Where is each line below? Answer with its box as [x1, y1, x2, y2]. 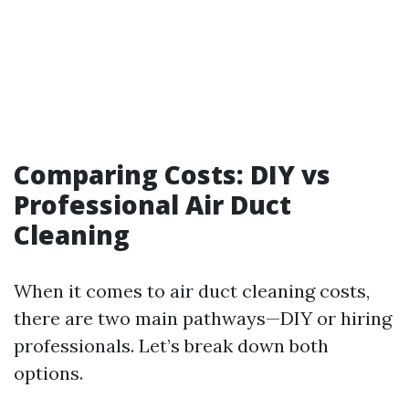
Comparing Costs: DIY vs [14, 157, 330, 192]
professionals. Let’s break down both [14, 334, 329, 357]
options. [14, 362, 83, 384]
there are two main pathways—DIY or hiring [14, 307, 392, 330]
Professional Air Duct [14, 187, 291, 222]
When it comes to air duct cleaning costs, [14, 279, 370, 302]
